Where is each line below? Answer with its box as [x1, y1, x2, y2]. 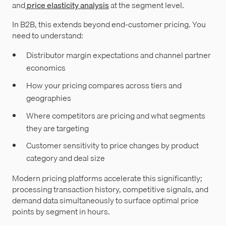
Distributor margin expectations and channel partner [26, 48, 211, 62]
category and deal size [26, 151, 105, 165]
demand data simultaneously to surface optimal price [12, 194, 199, 207]
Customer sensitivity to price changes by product [26, 139, 199, 152]
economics [26, 61, 66, 75]
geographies [26, 91, 71, 105]
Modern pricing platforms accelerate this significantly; [12, 172, 202, 185]
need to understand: [12, 29, 83, 42]
